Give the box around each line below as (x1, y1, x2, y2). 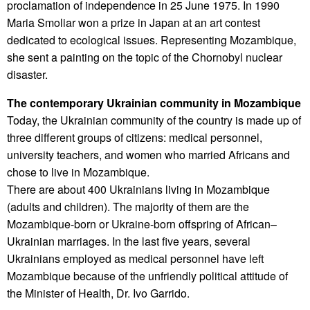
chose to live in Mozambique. (7, 164, 149, 181)
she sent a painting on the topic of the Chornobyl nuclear (7, 49, 282, 66)
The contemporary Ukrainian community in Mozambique (7, 95, 301, 111)
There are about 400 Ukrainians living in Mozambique (7, 181, 270, 198)
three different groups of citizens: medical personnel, (7, 129, 262, 146)
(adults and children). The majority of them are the (7, 199, 249, 215)
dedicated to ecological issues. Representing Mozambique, (7, 32, 296, 48)
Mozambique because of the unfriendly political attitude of (7, 268, 288, 284)
